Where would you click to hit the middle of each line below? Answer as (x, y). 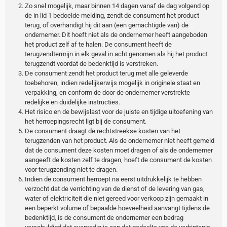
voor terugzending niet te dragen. (71, 169)
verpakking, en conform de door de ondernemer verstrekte (107, 92)
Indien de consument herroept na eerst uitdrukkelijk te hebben (113, 179)
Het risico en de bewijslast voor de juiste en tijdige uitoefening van (119, 111)
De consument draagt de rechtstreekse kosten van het (102, 131)
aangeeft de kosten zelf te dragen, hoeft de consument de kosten (118, 160)
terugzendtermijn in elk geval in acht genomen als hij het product (116, 54)
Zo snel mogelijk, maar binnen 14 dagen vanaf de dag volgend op (117, 6)
